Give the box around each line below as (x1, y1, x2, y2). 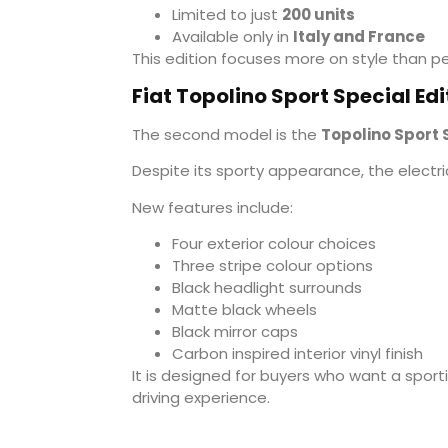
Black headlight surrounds (172, 277, 362, 299)
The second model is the (132, 123, 321, 145)
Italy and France (293, 25, 425, 47)
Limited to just (172, 3, 282, 25)
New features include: (132, 196, 293, 218)
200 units (282, 3, 355, 25)
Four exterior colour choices (172, 233, 376, 255)
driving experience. (132, 387, 270, 409)
